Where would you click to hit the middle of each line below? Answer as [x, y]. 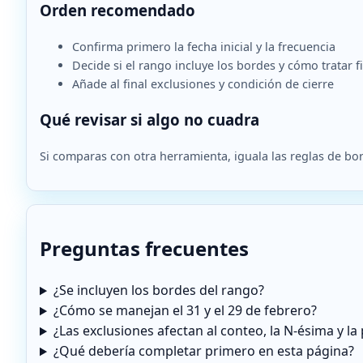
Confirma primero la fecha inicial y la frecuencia [204, 46]
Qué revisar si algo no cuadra [149, 120]
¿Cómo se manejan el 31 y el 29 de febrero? [185, 311]
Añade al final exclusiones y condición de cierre [203, 83]
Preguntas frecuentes [144, 249]
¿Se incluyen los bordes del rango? [158, 290]
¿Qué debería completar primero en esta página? [203, 351]
